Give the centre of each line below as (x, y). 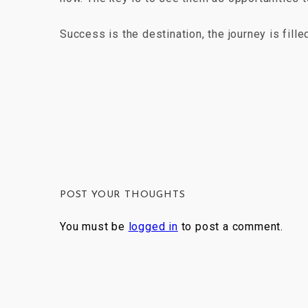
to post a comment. (231, 226)
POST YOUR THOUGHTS (123, 195)
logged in (153, 226)
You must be (94, 226)
